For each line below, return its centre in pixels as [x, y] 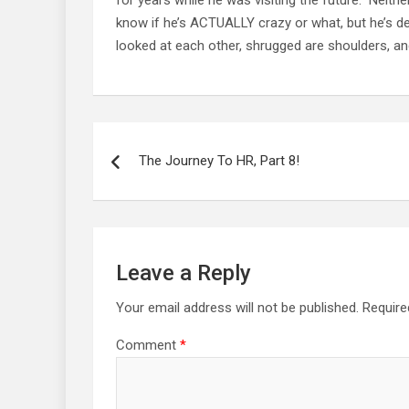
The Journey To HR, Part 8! [219, 160]
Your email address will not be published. [237, 307]
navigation [132, 152]
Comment [148, 345]
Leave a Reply [184, 273]
